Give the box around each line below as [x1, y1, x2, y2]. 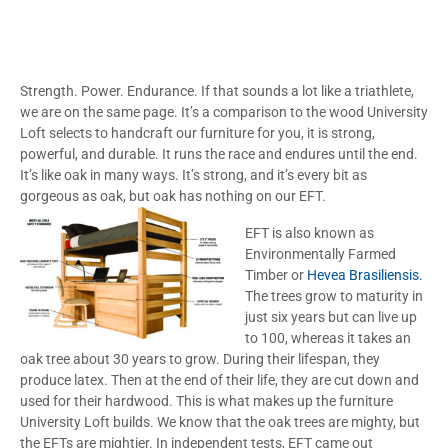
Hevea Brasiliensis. [307, 266, 423, 283]
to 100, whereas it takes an [245, 329, 411, 346]
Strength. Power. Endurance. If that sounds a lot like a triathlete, [20, 82, 414, 99]
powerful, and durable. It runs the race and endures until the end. [20, 145, 418, 162]
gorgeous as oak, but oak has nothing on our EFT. [20, 187, 326, 204]
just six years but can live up [245, 308, 417, 325]
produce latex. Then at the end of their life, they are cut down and [20, 371, 419, 388]
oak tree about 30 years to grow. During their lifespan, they [20, 350, 380, 367]
